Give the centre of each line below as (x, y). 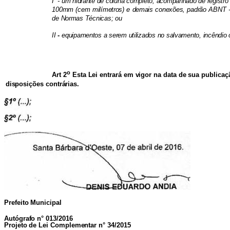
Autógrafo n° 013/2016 (39, 218)
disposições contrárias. (42, 84)
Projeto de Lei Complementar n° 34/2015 (68, 225)
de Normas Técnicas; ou (87, 18)
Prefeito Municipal (33, 203)
